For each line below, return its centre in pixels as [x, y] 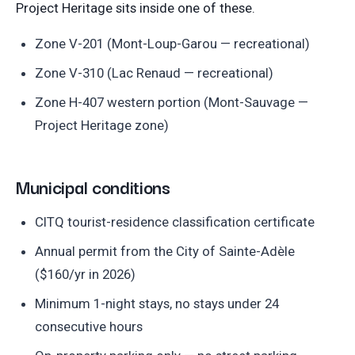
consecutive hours [89, 327]
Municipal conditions [93, 187]
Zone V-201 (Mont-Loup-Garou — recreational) [172, 44]
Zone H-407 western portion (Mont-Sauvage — [172, 103]
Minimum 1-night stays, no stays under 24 [157, 304]
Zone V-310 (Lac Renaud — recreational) [154, 73]
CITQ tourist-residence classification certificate [175, 222]
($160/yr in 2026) [85, 275]
